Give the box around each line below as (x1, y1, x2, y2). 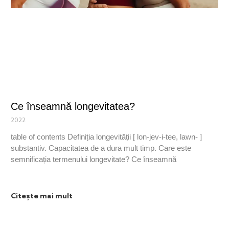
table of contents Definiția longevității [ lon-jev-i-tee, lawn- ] (10, 132, 202, 142)
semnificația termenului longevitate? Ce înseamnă (10, 155, 176, 164)
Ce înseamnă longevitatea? (10, 101, 135, 112)
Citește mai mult (10, 192, 73, 201)
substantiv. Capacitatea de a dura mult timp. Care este (10, 144, 191, 153)
